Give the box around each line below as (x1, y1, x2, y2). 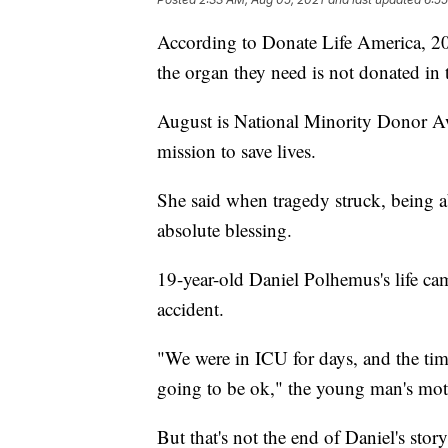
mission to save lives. (157, 138, 316, 164)
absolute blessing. (157, 217, 292, 243)
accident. (157, 296, 224, 322)
